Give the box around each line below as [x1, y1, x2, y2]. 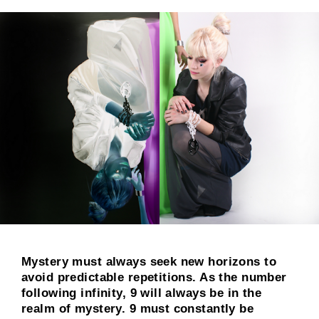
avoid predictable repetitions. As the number [21, 271, 287, 285]
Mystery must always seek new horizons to [21, 255, 276, 269]
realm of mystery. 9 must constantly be [21, 302, 254, 316]
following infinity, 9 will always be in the [21, 286, 262, 300]
